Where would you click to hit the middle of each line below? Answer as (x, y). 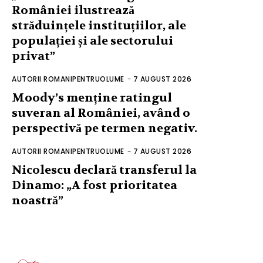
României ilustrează (73, 10)
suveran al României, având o (101, 113)
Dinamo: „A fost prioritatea (95, 185)
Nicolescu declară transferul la (104, 170)
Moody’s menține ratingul (92, 97)
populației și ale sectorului (92, 41)
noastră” (38, 200)
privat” (33, 56)
